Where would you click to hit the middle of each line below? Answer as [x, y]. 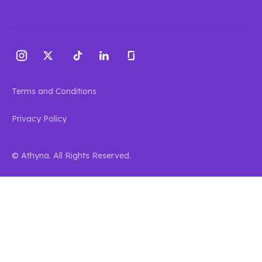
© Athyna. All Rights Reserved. [71, 155]
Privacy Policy [39, 119]
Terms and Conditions [54, 92]
